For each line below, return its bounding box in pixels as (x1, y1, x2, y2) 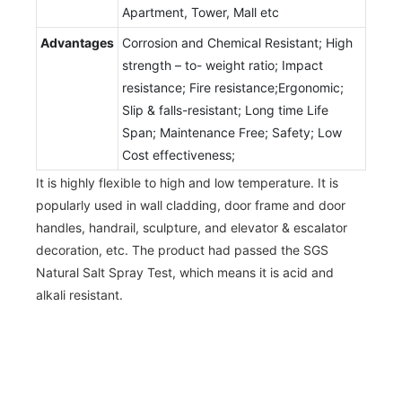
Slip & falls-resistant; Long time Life (122, 101, 328, 118)
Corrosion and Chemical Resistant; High (122, 34, 353, 50)
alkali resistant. (36, 286, 123, 302)
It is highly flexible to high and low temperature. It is (36, 174, 338, 190)
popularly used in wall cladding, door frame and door (36, 197, 345, 213)
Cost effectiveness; (122, 146, 235, 162)
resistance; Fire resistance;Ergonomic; (122, 79, 344, 95)
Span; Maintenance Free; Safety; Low (122, 124, 342, 140)
